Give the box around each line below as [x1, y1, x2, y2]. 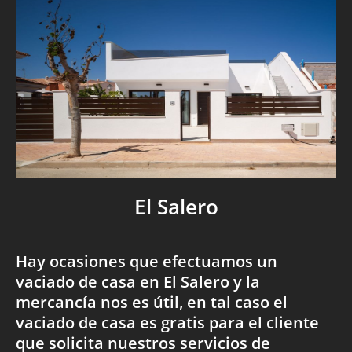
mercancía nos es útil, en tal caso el [16, 291, 288, 313]
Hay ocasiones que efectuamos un [16, 251, 277, 273]
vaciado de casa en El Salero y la [16, 271, 260, 293]
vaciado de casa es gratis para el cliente [16, 312, 319, 334]
